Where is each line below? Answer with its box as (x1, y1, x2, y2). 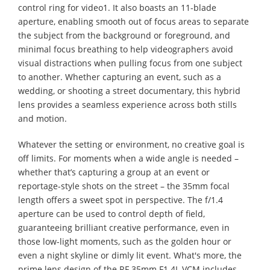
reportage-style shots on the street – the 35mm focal (18, 180, 230, 192)
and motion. (18, 112, 67, 124)
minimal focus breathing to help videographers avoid (18, 43, 233, 55)
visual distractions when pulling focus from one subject (18, 57, 242, 69)
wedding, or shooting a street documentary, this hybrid (18, 84, 240, 96)
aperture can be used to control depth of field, (18, 207, 205, 219)
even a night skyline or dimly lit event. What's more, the (18, 249, 242, 261)
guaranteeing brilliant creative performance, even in (18, 221, 230, 233)
